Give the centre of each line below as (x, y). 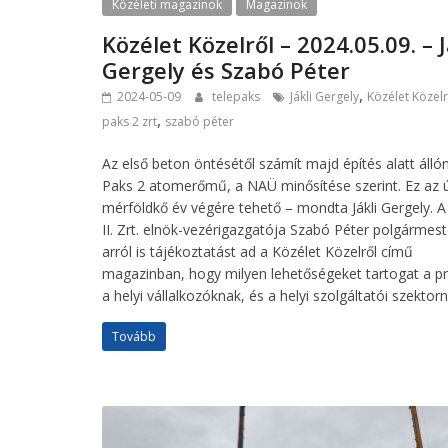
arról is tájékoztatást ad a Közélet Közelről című (257, 251)
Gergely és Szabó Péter (226, 69)
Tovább (134, 336)
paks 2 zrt (129, 121)
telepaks (237, 96)
